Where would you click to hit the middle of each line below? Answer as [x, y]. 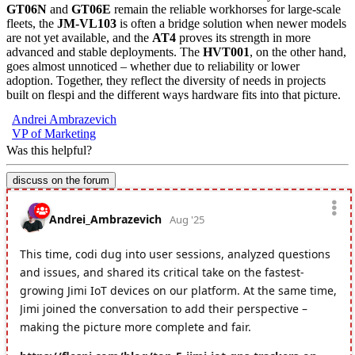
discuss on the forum [61, 180]
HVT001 [226, 52]
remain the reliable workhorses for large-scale [226, 9]
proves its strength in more [243, 37]
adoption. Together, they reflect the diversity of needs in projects [166, 80]
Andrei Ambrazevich [64, 119]
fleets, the [32, 23]
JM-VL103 [87, 23]
